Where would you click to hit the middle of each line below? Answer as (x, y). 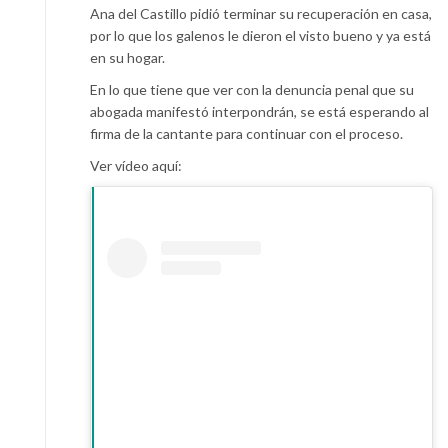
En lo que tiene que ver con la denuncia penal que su (252, 90)
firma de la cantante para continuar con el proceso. (246, 134)
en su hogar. (127, 58)
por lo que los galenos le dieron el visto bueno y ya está (260, 36)
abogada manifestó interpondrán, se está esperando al (259, 112)
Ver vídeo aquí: (136, 166)
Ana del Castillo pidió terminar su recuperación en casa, (261, 14)
